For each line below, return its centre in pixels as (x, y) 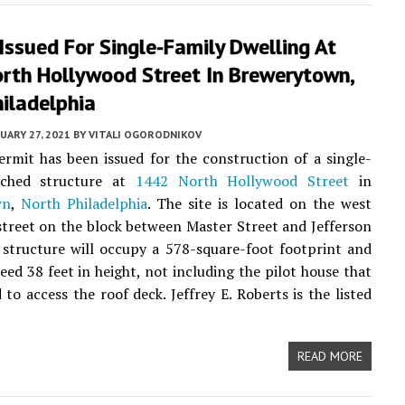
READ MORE (330, 356)
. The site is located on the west (259, 203)
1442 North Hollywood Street (242, 181)
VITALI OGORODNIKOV (145, 134)
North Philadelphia (84, 203)
